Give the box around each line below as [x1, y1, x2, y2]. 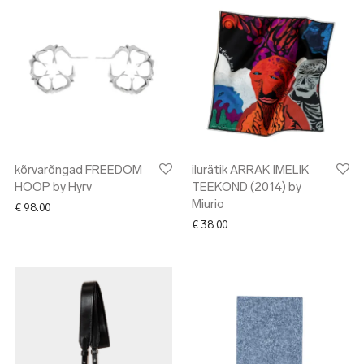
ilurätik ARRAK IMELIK [192, 165, 309, 177]
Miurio [192, 199, 224, 211]
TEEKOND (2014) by [192, 182, 301, 194]
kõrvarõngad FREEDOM [15, 165, 142, 177]
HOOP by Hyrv [15, 182, 92, 194]
